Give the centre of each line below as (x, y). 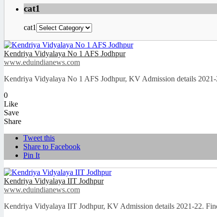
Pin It (31, 155)
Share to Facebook (52, 146)
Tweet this (39, 138)
